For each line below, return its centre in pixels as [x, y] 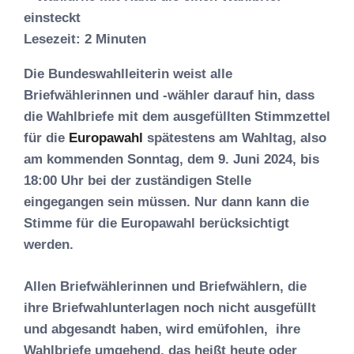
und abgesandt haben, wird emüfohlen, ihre [162, 329]
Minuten [121, 39]
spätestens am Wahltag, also [235, 138]
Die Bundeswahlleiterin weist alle [128, 74]
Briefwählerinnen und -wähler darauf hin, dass [169, 95]
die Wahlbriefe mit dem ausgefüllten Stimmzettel [177, 117]
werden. [49, 245]
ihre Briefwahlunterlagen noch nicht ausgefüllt [170, 307]
